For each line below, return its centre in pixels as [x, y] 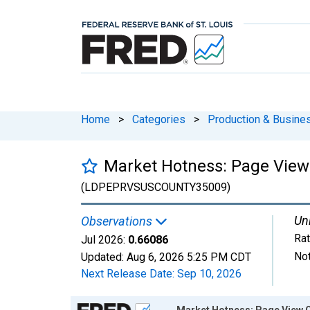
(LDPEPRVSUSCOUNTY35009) [156, 187]
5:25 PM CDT [219, 257]
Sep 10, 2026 [209, 273]
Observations [118, 221]
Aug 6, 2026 [155, 257]
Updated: [104, 257]
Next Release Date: [129, 273]
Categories [159, 119]
